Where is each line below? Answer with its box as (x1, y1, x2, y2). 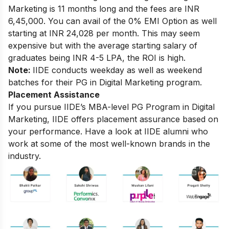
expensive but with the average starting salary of (8, 40, 197, 51)
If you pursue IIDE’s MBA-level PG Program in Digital (8, 101, 215, 112)
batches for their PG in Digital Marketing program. (8, 77, 202, 87)
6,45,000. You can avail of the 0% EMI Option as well (8, 15, 217, 26)
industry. (8, 150, 41, 161)
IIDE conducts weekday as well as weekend (33, 64, 202, 75)
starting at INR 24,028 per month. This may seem (8, 28, 200, 38)
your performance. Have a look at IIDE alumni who (8, 126, 208, 136)
